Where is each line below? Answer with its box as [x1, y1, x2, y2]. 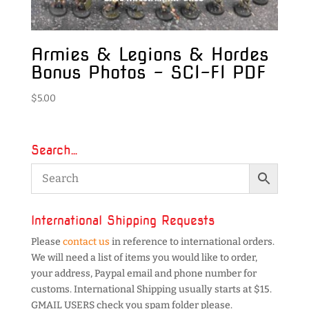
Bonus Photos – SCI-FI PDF [30, 61, 266, 83]
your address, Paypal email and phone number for [30, 267, 257, 279]
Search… [30, 142, 78, 157]
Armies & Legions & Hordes [30, 43, 269, 65]
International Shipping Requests [30, 212, 215, 228]
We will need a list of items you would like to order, [30, 251, 257, 263]
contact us [62, 235, 110, 248]
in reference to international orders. [109, 235, 275, 248]
